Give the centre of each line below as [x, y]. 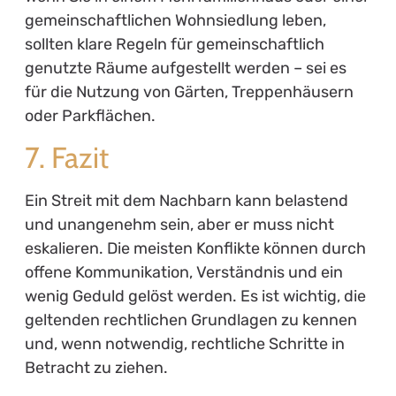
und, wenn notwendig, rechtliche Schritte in [184, 344]
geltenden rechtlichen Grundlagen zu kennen [190, 320]
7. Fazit [66, 158]
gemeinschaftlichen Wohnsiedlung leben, [175, 20]
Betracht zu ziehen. [96, 368]
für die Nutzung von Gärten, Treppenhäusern [189, 91]
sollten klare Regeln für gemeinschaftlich [174, 44]
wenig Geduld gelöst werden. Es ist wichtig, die [195, 297]
